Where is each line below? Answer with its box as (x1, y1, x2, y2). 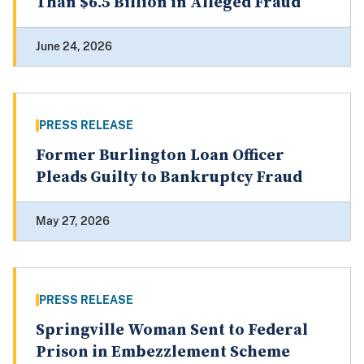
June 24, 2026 (36, 40, 112, 54)
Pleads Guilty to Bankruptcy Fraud (36, 167, 302, 188)
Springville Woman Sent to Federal (36, 320, 308, 341)
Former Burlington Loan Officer (36, 145, 284, 167)
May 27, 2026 (36, 214, 110, 228)
